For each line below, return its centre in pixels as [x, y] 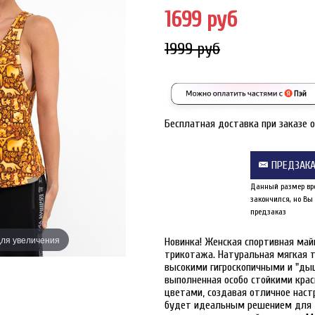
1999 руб [192, 49]
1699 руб [201, 19]
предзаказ [268, 211]
